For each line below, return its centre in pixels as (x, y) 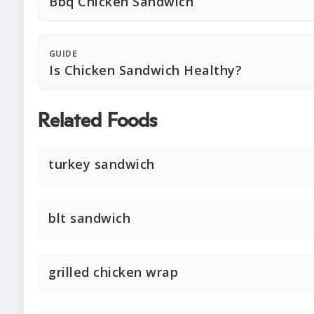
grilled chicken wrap (113, 272)
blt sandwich (89, 218)
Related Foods (97, 121)
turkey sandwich (102, 164)
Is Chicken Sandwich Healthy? (145, 70)
